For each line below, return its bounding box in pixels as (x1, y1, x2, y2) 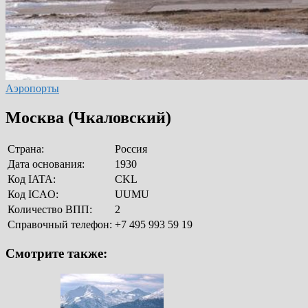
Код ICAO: (8, 188, 58, 200)
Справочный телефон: (8, 218, 112, 230)
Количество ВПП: (8, 203, 92, 215)
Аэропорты (5, 82, 59, 94)
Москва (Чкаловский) (5, 108, 171, 126)
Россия (115, 142, 147, 155)
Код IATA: (8, 173, 56, 185)
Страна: (8, 142, 44, 155)
